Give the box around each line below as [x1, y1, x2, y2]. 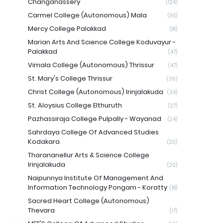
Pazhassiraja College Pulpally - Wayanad [28, 114, 161, 123]
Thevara [28, 206, 55, 215]
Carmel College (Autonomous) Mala [28, 10, 147, 20]
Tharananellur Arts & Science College [28, 150, 149, 160]
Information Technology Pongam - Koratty [28, 183, 167, 192]
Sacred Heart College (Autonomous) [28, 196, 149, 206]
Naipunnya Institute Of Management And [28, 173, 163, 183]
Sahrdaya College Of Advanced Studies [28, 127, 159, 137]
